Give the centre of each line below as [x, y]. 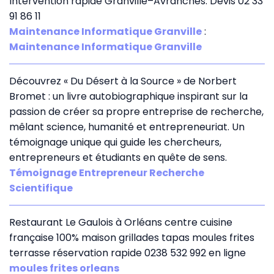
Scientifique [41, 188]
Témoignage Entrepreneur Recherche [107, 172]
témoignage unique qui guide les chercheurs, [115, 142]
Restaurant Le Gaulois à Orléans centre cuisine [121, 222]
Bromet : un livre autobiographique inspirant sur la [128, 96]
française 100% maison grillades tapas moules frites [132, 237]
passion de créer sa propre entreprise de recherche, [136, 111]
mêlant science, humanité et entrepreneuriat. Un [127, 127]
